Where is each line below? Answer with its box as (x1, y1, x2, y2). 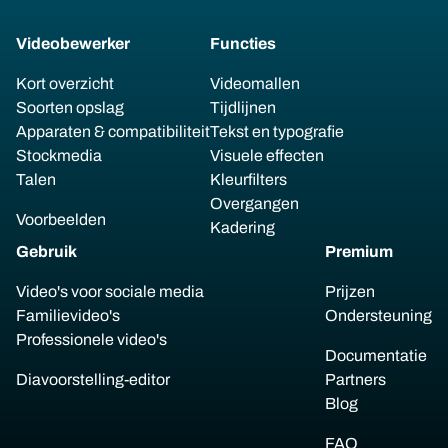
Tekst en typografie (210, 123, 344, 140)
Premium (325, 243, 393, 260)
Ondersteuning (325, 307, 432, 324)
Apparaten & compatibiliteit (16, 123, 210, 140)
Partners (325, 371, 386, 388)
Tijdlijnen (210, 99, 276, 116)
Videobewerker (16, 35, 130, 52)
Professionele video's (16, 331, 167, 348)
